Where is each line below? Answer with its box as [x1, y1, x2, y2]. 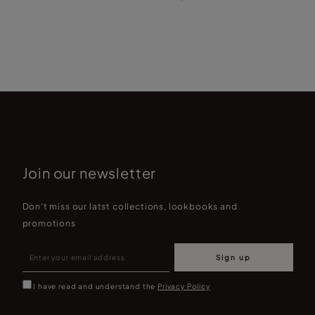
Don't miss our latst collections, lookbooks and [22, 200, 238, 212]
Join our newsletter [22, 163, 157, 181]
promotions [22, 217, 76, 229]
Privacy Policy [157, 281, 210, 290]
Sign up [216, 252, 251, 262]
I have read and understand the [33, 281, 158, 290]
